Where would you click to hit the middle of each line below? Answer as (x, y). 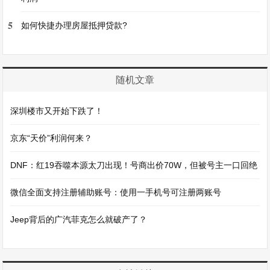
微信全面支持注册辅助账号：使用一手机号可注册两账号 (116, 193)
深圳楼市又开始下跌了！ (57, 111)
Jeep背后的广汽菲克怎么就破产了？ (79, 220)
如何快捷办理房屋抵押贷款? (74, 26)
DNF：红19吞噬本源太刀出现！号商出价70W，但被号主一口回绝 (134, 165)
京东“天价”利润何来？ (52, 138)
